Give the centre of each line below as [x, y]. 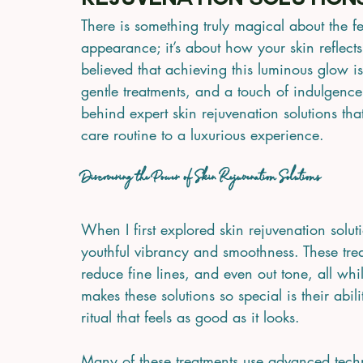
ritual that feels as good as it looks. [190, 317]
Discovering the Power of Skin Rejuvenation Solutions [201, 178]
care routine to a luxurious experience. [203, 135]
